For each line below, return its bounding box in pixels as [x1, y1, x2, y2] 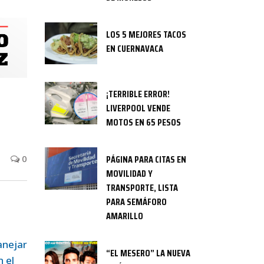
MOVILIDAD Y [106, 166, 153, 181]
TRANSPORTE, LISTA [106, 180, 179, 196]
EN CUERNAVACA [106, 41, 164, 56]
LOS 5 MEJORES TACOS [106, 27, 187, 42]
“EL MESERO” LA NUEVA [106, 246, 191, 261]
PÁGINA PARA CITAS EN [106, 152, 187, 167]
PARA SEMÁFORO [106, 194, 167, 210]
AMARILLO [106, 209, 144, 224]
